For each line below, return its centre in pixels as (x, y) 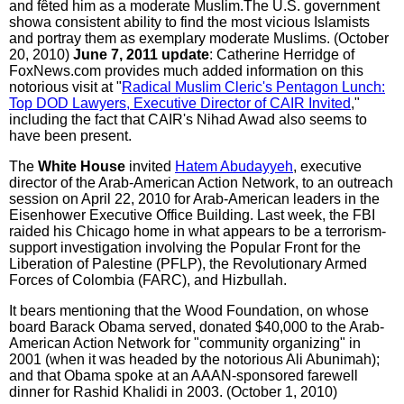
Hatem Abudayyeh (234, 166)
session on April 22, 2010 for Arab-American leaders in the (194, 198)
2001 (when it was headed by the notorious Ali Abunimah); (194, 359)
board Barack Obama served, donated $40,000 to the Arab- (197, 326)
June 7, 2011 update (141, 54)
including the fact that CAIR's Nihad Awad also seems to (188, 119)
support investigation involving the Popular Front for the (185, 247)
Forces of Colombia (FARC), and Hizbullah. (148, 280)
